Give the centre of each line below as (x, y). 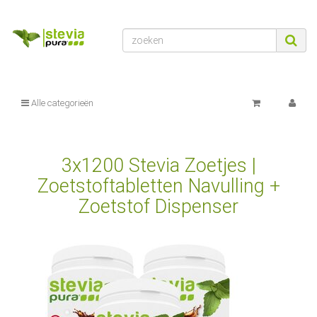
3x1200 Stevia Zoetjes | (158, 166)
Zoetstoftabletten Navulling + (158, 186)
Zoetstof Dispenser (158, 207)
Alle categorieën (61, 103)
